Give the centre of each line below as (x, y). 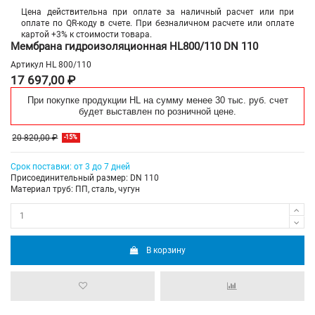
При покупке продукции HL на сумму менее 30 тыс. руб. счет (157, 101)
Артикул (27, 65)
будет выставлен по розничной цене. (157, 112)
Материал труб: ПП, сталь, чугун (75, 189)
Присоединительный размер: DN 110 (85, 178)
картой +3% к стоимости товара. (86, 34)
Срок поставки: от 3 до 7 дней (70, 167)
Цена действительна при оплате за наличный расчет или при (157, 12)
